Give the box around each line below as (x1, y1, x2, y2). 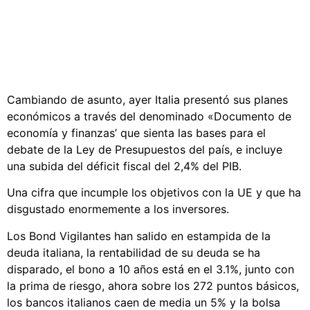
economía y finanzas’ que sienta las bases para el (7, 126, 266, 140)
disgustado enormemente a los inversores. (7, 202, 229, 217)
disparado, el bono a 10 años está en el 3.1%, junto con (7, 262, 294, 276)
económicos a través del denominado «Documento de (7, 109, 291, 124)
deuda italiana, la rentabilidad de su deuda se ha (7, 245, 260, 259)
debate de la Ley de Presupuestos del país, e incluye (7, 143, 282, 157)
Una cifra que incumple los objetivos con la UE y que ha (7, 185, 301, 200)
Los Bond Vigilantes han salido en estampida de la (7, 228, 271, 243)
